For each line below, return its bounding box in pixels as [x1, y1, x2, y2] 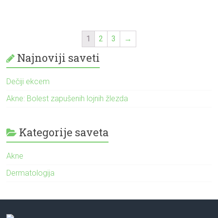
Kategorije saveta [19, 125, 109, 139]
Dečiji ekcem [6, 76, 50, 86]
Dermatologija [6, 168, 55, 178]
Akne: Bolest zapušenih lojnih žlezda [6, 93, 128, 103]
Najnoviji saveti [17, 50, 100, 65]
